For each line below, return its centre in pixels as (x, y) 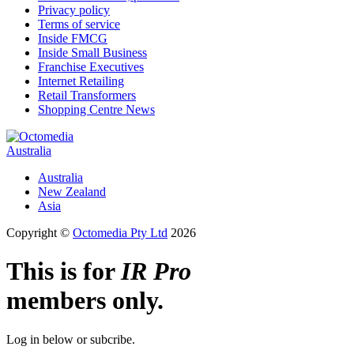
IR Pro (156, 271)
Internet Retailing (81, 81)
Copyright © (40, 232)
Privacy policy (74, 9)
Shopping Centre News (96, 109)
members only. (85, 301)
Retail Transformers (87, 95)
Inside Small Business (92, 52)
